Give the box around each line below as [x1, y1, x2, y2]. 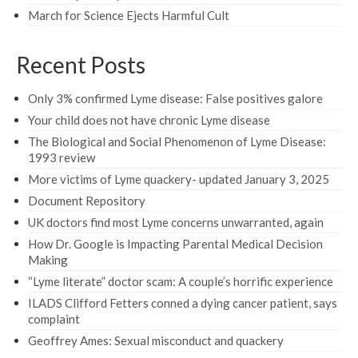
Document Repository [28, 193, 145, 208]
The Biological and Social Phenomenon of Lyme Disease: [28, 133, 326, 149]
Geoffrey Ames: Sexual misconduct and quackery [28, 332, 284, 348]
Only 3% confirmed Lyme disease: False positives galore [28, 90, 323, 105]
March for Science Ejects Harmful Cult [28, 7, 229, 22]
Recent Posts [16, 50, 145, 78]
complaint [28, 311, 80, 326]
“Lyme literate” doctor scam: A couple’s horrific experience [28, 273, 333, 288]
